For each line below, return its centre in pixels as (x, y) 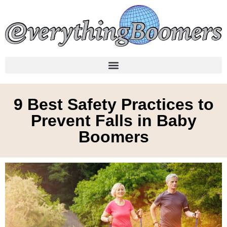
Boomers (113, 137)
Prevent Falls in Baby (113, 121)
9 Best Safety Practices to (113, 105)
